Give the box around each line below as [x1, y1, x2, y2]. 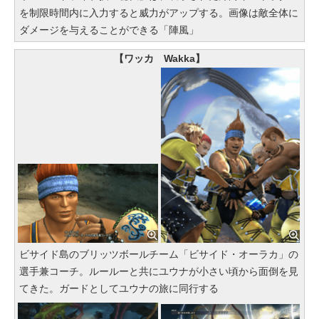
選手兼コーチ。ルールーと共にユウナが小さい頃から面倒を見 [19, 266, 298, 278]
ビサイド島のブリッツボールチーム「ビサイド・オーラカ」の [19, 249, 298, 261]
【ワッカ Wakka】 [114, 52, 205, 64]
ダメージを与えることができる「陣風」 [19, 23, 199, 36]
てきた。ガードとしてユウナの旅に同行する [19, 283, 219, 295]
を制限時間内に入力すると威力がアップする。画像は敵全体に [19, 6, 298, 19]
